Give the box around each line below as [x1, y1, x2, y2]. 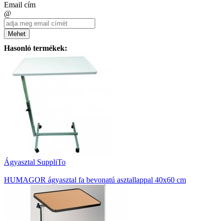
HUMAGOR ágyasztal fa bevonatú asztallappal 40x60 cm [4, 176, 186, 184]
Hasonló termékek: [4, 44, 67, 53]
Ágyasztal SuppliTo [4, 158, 66, 167]
